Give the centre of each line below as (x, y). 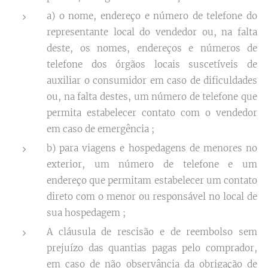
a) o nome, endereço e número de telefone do (152, 16)
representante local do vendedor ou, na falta (152, 32)
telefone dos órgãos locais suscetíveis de (152, 64)
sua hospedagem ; (86, 213)
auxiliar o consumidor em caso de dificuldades (152, 80)
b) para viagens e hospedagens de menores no (152, 148)
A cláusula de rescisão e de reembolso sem (152, 232)
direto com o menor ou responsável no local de (152, 197)
